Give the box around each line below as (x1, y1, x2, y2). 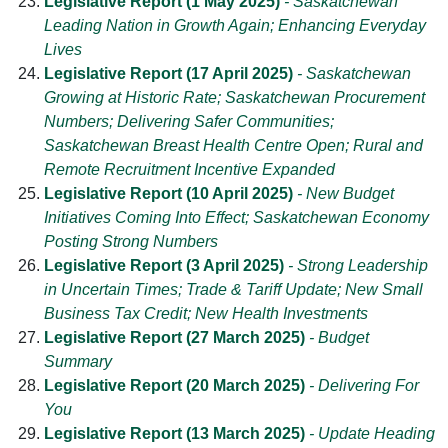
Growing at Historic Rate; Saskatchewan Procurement (44, 89, 425, 107)
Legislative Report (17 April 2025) (44, 65, 293, 83)
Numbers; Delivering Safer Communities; (44, 113, 334, 131)
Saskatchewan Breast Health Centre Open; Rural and (44, 137, 423, 155)
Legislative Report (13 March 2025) (44, 425, 305, 443)
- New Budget (293, 185, 394, 203)
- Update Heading (305, 425, 435, 443)
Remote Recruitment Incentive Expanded (44, 161, 335, 179)
